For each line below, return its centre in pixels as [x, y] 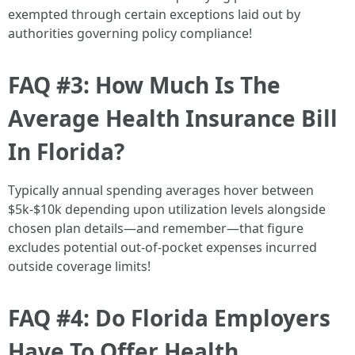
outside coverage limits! [79, 266]
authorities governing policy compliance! [130, 33]
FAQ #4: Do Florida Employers [169, 318]
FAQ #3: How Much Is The [144, 85]
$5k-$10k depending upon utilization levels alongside [167, 209]
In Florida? [66, 151]
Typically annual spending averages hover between [161, 190]
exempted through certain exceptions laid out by [154, 14]
